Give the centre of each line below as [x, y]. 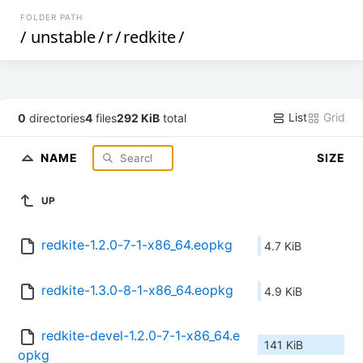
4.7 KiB [283, 246]
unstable [64, 37]
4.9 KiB [283, 292]
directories [56, 117]
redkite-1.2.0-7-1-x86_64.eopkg [137, 245]
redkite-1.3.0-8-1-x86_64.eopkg [137, 290]
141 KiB [284, 345]
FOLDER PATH [52, 17]
